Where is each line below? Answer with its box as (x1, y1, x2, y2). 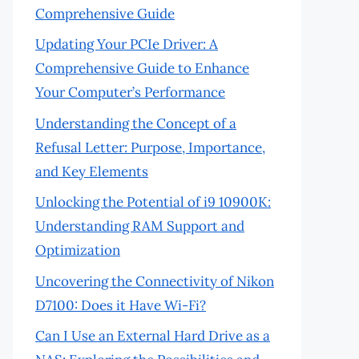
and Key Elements (35, 162, 148, 180)
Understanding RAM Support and (35, 217, 244, 235)
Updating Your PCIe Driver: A (35, 35, 218, 53)
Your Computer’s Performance (35, 83, 225, 101)
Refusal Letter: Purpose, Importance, (35, 138, 265, 156)
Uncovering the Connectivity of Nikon (35, 272, 274, 290)
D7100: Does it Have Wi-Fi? (35, 296, 206, 314)
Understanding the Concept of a (35, 114, 236, 132)
